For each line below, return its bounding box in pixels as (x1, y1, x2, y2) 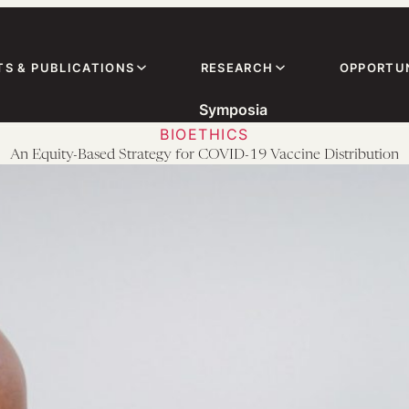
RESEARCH (200, 59, 274, 75)
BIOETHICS (160, 125, 249, 143)
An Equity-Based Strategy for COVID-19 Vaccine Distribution (10, 148, 399, 163)
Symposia (198, 100, 267, 119)
